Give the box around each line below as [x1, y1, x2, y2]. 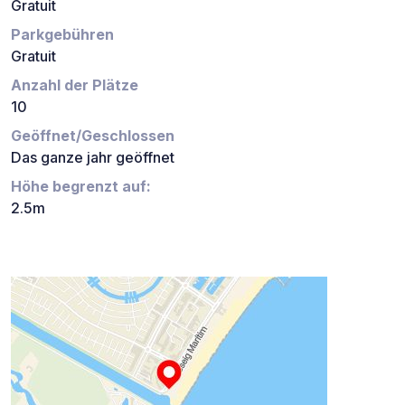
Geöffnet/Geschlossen [11, 126, 174, 145]
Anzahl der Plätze [11, 75, 138, 94]
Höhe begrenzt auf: [11, 176, 151, 195]
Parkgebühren [11, 24, 114, 43]
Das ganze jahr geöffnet [11, 147, 174, 166]
